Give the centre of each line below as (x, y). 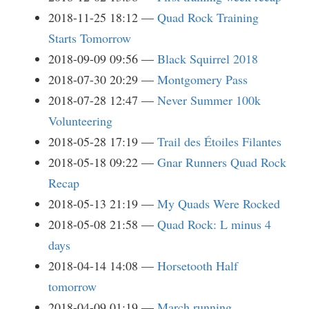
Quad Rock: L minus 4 (214, 224)
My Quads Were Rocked (219, 203)
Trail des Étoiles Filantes (219, 141)
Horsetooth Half (198, 266)
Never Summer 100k (209, 100)
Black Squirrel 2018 (208, 59)
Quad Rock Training (208, 17)
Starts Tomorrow (90, 38)
